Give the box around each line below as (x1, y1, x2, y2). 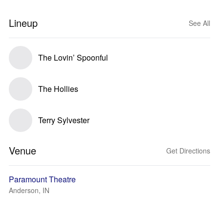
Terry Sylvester (38, 114, 89, 126)
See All (189, 18, 210, 28)
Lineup (9, 16, 38, 30)
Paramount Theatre (9, 174, 76, 185)
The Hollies (38, 83, 78, 94)
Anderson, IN (9, 185, 49, 195)
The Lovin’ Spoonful (38, 52, 108, 63)
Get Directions (166, 146, 210, 155)
